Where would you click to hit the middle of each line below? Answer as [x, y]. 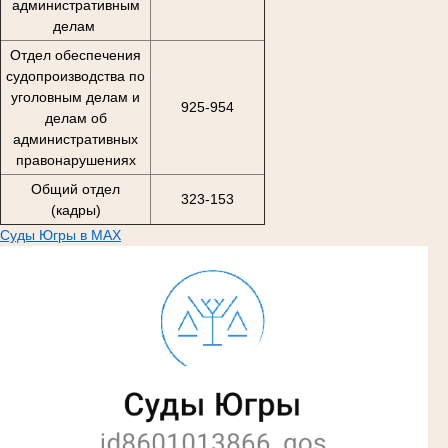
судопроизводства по [75, 75]
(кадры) [75, 209]
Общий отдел [75, 188]
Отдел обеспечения [75, 54]
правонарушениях [75, 159]
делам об [75, 117]
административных [75, 138]
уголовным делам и [75, 96]
